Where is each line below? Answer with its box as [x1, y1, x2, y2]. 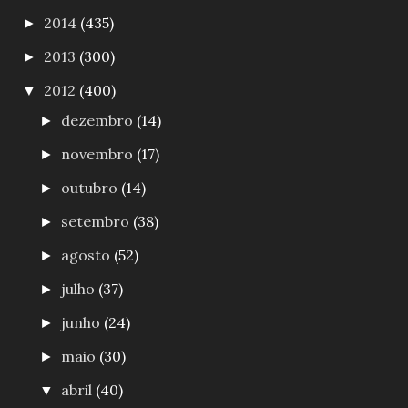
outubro [61, 178, 122, 197]
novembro [61, 144, 138, 163]
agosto [61, 245, 115, 264]
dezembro [61, 110, 138, 129]
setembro [61, 211, 134, 230]
